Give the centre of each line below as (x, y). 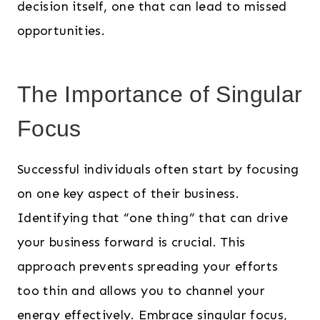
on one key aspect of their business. (128, 194)
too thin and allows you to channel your (141, 291)
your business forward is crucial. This (131, 242)
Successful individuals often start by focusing (158, 170)
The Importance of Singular (160, 95)
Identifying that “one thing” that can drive (153, 218)
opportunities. (61, 31)
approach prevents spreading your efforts (148, 267)
